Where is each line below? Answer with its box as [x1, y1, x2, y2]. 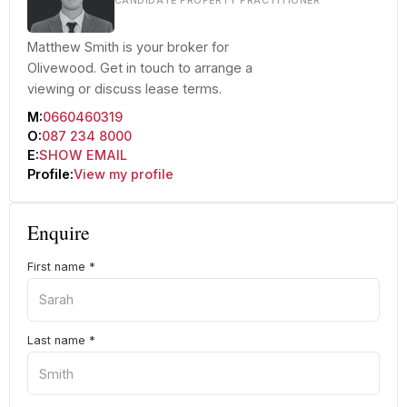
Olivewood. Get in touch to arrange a [26, 59, 253, 75]
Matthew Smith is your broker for [26, 38, 229, 55]
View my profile [73, 166, 174, 183]
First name [26, 260, 89, 274]
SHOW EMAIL [38, 147, 128, 164]
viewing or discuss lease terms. [26, 80, 222, 96]
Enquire [26, 218, 90, 245]
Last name [26, 333, 89, 348]
